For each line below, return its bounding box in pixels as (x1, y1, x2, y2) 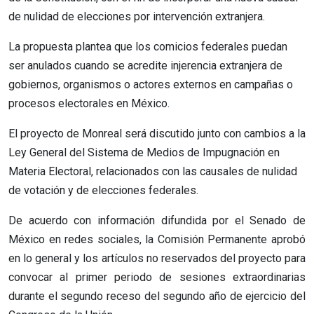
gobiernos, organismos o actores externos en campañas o (8, 77, 293, 91)
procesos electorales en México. (8, 96, 170, 110)
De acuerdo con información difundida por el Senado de (8, 213, 306, 227)
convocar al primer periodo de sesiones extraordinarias (8, 270, 306, 284)
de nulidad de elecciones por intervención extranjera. (8, 9, 265, 23)
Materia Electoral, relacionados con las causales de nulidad (8, 164, 297, 178)
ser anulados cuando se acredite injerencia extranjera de (8, 58, 282, 72)
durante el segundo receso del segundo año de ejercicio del (8, 289, 306, 303)
